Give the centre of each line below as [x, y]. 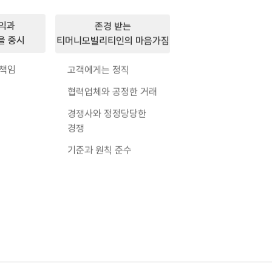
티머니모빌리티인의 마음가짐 [113, 40]
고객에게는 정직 [99, 70]
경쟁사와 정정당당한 [107, 113]
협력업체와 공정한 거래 [113, 91]
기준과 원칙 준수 [100, 150]
